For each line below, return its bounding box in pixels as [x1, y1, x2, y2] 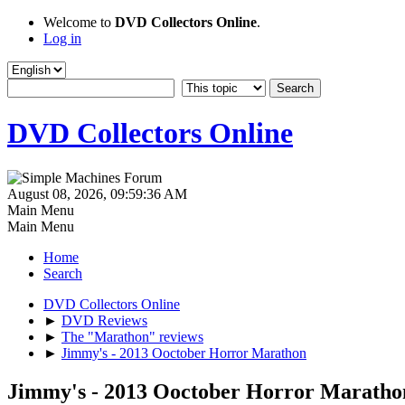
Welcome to [43, 14, 115, 30]
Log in [43, 31, 81, 46]
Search [43, 265, 82, 281]
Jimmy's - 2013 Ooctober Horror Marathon [61, 344, 306, 361]
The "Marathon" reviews [61, 328, 203, 344]
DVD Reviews [61, 312, 147, 328]
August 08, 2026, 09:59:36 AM [7, 185, 187, 202]
